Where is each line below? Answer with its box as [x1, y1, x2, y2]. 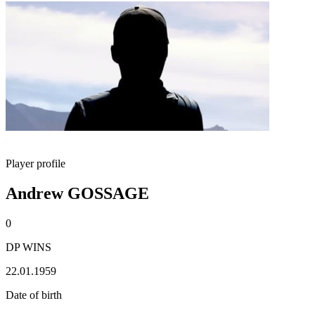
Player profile [6, 157, 65, 169]
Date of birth [6, 288, 62, 301]
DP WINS [6, 240, 51, 253]
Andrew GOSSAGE [6, 184, 149, 202]
